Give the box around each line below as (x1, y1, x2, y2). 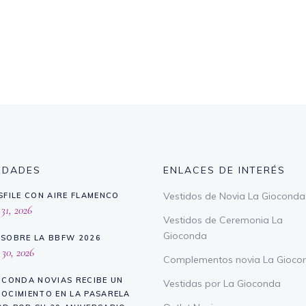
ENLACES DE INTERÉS (163, 164, 286, 177)
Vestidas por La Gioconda (163, 277, 281, 290)
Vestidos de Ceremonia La (163, 214, 283, 227)
